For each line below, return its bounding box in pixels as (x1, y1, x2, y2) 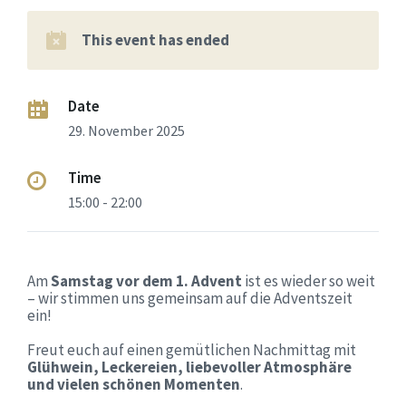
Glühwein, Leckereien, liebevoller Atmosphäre (27, 357, 352, 377)
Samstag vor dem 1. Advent (51, 271, 242, 291)
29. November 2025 (68, 121, 185, 140)
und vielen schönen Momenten (27, 374, 240, 394)
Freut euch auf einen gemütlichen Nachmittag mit (27, 340, 356, 360)
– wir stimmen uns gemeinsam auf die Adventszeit (27, 288, 353, 308)
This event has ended (82, 30, 229, 50)
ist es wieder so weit (242, 271, 375, 291)
